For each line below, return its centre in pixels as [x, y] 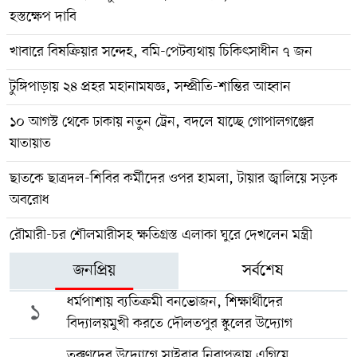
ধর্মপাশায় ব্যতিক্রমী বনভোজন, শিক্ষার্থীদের [175, 302]
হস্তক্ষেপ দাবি [43, 16]
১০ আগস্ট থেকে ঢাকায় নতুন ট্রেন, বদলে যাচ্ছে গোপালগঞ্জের [162, 122]
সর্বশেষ [263, 271]
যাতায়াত [30, 143]
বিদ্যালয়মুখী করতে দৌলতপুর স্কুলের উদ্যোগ [179, 323]
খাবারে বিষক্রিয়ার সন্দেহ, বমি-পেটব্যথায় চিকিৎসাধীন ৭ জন [161, 51]
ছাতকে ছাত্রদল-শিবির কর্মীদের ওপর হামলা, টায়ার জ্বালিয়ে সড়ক [174, 178]
